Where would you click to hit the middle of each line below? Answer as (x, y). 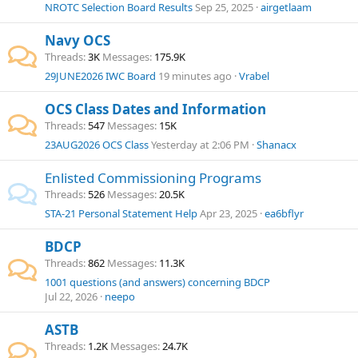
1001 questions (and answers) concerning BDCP (157, 282)
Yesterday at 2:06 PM (200, 145)
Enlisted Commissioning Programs (153, 178)
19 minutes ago (195, 76)
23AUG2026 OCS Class (97, 145)
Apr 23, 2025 (229, 213)
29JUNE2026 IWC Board (100, 76)
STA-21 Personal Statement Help (121, 213)
